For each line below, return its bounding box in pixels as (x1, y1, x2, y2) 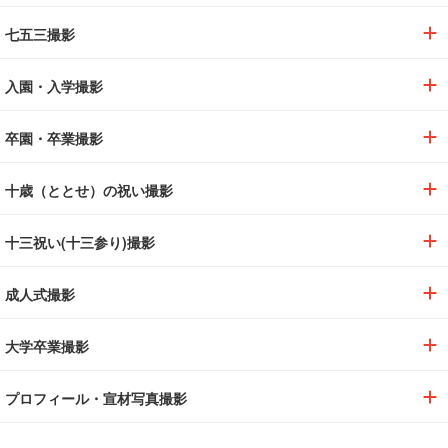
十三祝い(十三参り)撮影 (5, 232, 155, 253)
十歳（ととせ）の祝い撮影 (5, 180, 173, 201)
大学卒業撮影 (5, 336, 89, 357)
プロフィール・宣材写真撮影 (5, 388, 187, 409)
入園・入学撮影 (5, 76, 103, 97)
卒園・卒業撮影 (5, 128, 103, 149)
